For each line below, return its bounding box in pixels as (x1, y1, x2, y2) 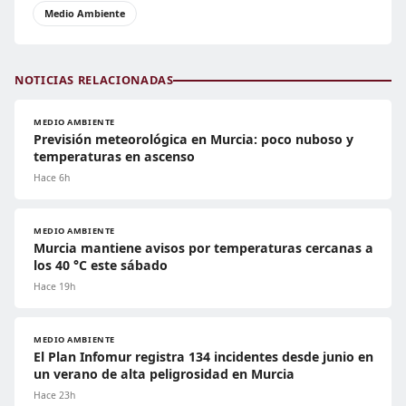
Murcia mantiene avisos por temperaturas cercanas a (34, 239, 373, 257)
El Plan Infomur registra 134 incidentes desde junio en (34, 348, 373, 366)
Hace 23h (34, 389, 75, 402)
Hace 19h (34, 280, 75, 294)
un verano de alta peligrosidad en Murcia (34, 365, 295, 383)
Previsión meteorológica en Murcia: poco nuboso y (34, 130, 353, 149)
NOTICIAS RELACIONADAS (14, 72, 174, 89)
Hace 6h (34, 171, 70, 185)
